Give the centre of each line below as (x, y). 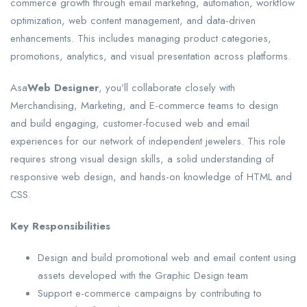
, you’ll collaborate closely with (167, 88)
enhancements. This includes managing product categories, (141, 39)
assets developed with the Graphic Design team (143, 276)
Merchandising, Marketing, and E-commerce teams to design (144, 106)
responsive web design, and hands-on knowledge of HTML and (151, 177)
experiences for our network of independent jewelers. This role (148, 142)
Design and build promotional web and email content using (167, 258)
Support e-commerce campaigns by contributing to (150, 294)
